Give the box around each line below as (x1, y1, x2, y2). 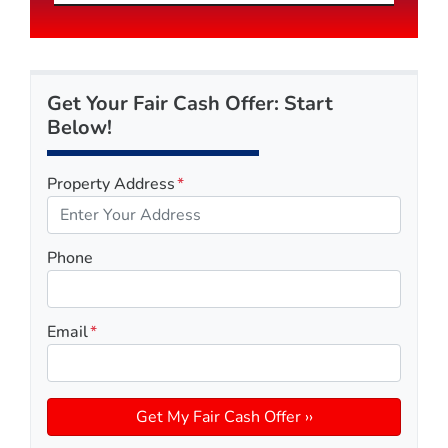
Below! (47, 113, 112, 141)
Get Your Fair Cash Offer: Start (47, 89, 333, 117)
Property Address (47, 172, 175, 195)
